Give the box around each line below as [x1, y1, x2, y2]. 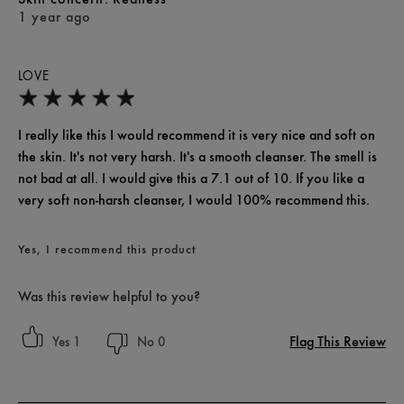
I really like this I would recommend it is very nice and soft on [18, 126, 375, 144]
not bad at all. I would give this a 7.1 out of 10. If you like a [18, 170, 364, 188]
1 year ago [18, 8, 91, 26]
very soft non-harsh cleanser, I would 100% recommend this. [18, 191, 370, 209]
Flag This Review [289, 333, 386, 351]
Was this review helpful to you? [18, 288, 200, 306]
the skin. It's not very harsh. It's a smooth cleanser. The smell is [18, 148, 377, 166]
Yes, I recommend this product [18, 242, 196, 257]
